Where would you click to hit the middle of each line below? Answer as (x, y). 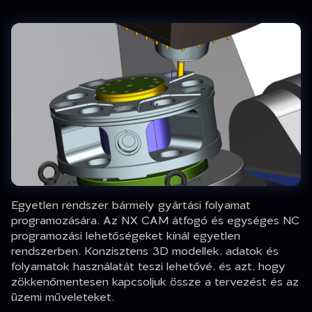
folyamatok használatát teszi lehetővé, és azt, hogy (148, 265)
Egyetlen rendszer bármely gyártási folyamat (131, 204)
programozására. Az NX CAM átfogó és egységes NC (155, 219)
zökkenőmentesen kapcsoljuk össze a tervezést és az (155, 281)
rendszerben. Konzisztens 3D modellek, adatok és (145, 250)
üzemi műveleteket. (64, 296)
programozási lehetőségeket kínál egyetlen (126, 235)
